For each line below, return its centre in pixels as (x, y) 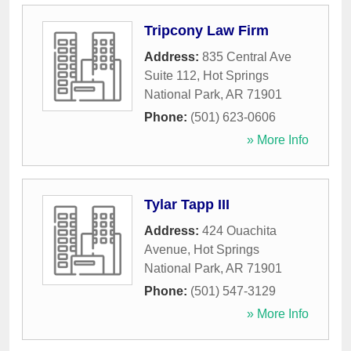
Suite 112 (170, 76)
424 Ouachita (239, 231)
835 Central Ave (247, 57)
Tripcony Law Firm (206, 31)
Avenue (166, 250)
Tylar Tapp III (187, 205)
